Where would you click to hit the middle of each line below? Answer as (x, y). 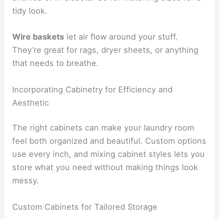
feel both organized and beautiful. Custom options (109, 141)
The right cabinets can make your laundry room (103, 128)
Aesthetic (31, 102)
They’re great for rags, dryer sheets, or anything (106, 50)
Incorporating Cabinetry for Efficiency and (93, 89)
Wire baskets (38, 37)
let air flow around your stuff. (121, 37)
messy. (26, 181)
